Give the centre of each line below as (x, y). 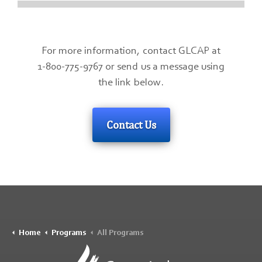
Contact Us (131, 125)
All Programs (120, 232)
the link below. (131, 82)
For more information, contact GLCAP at (131, 50)
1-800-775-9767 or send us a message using (131, 66)
